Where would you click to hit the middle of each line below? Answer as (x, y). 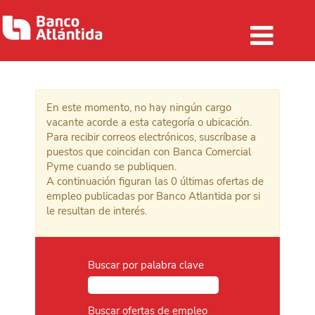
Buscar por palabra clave (146, 265)
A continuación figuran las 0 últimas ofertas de (155, 181)
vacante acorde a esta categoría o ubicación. (149, 122)
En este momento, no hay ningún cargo (139, 108)
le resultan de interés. (97, 211)
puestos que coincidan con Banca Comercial (149, 152)
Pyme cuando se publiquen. (111, 167)
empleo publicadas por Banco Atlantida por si (153, 196)
